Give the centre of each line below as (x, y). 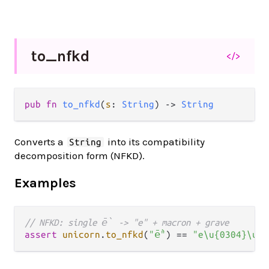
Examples (45, 183)
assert (41, 234)
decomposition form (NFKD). (80, 156)
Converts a (40, 142)
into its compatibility (155, 142)
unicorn (81, 234)
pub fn (44, 104)
